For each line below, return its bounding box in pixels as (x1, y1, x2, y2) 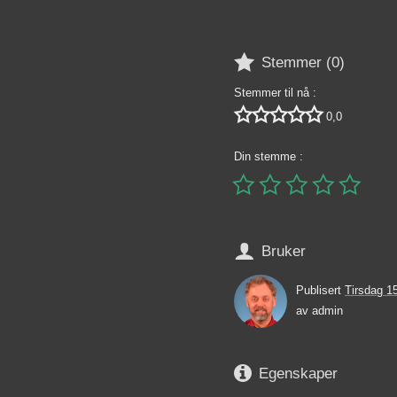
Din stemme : (234, 150, 303, 164)
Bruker (261, 242, 306, 260)
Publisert (296, 283, 345, 297)
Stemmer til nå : (234, 86, 316, 100)
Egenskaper (259, 364, 338, 382)
